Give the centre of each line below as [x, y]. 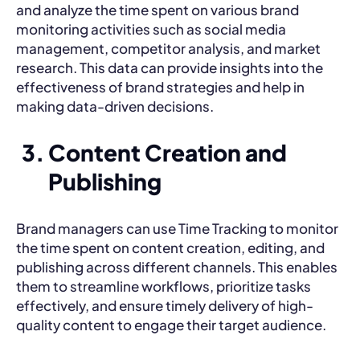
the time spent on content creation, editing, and [170, 247]
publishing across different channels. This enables [177, 266]
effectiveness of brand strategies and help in [160, 86]
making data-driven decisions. [115, 106]
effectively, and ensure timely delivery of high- [165, 305]
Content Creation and [168, 152]
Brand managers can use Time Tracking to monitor [177, 228]
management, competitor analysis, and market [168, 48]
